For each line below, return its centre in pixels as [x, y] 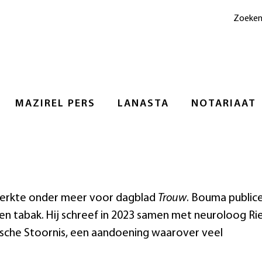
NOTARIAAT [224, 104]
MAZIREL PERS [55, 104]
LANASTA [143, 104]
